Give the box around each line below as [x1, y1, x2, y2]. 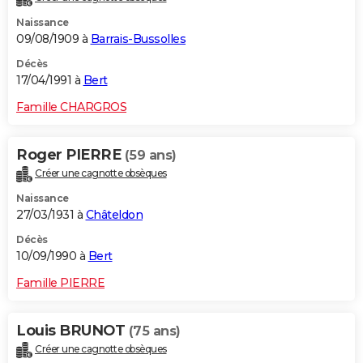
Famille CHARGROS [16, 100, 126, 115]
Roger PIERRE [16, 146, 125, 164]
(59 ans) [124, 147, 177, 164]
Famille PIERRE [16, 275, 105, 291]
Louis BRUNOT [16, 322, 129, 340]
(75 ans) [128, 323, 181, 340]
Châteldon [85, 207, 143, 223]
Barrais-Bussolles [90, 32, 186, 47]
